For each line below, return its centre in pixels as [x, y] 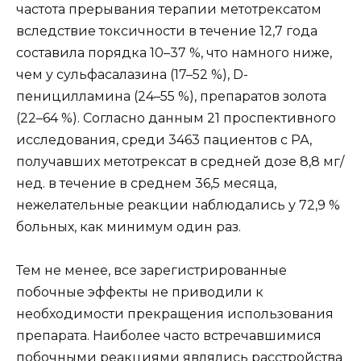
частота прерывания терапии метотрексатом [169, 10]
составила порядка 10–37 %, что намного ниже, [174, 53]
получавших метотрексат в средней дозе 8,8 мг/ [180, 162]
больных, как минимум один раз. [129, 227]
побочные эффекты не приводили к [140, 293]
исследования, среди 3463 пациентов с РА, [164, 140]
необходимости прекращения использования [175, 314]
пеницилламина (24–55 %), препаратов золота [171, 97]
